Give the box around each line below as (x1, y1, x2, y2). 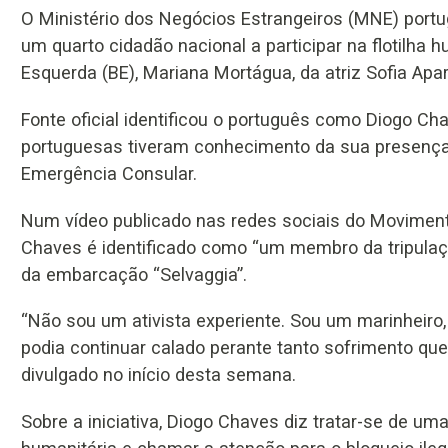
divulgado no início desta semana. (21, 364, 296, 386)
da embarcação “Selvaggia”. (21, 263, 247, 285)
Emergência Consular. (21, 163, 197, 185)
